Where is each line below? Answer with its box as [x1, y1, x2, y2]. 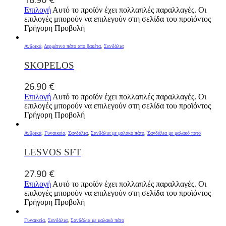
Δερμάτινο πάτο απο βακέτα [44, 43, 101, 49]
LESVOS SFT [24, 147, 81, 158]
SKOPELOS [24, 60, 74, 71]
